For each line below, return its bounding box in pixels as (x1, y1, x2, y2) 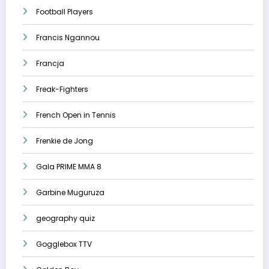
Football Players (36, 7, 93, 17)
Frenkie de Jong (36, 136, 93, 147)
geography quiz (36, 213, 95, 224)
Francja (36, 58, 64, 69)
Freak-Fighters (36, 84, 88, 95)
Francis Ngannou (36, 32, 100, 43)
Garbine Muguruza (36, 187, 104, 198)
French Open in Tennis (36, 110, 116, 121)
